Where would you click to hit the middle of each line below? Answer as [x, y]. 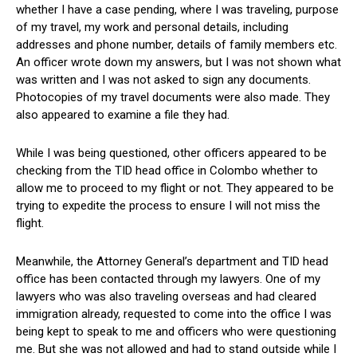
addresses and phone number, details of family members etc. [177, 45]
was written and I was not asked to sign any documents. [163, 80]
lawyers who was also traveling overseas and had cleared [166, 297]
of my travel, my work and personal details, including [152, 27]
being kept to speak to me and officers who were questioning [176, 332]
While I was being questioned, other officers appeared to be [171, 153]
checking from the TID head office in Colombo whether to [167, 171]
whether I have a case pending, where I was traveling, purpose [177, 10]
